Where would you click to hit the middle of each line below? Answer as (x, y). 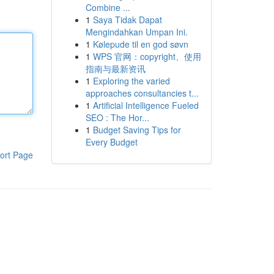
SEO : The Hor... (117, 117)
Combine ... (108, 7)
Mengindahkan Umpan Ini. (136, 32)
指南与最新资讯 (115, 68)
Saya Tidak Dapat (127, 20)
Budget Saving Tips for (137, 130)
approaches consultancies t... (142, 93)
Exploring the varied (131, 81)
